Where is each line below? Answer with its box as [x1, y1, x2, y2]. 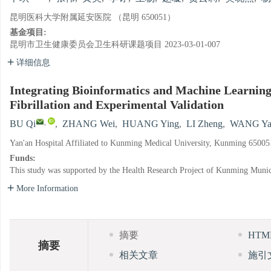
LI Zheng [186, 119, 223, 130]
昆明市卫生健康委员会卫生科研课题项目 [10, 40, 162, 50]
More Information [16, 184, 78, 194]
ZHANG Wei [62, 119, 115, 130]
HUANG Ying [122, 119, 179, 130]
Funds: [10, 154, 38, 163]
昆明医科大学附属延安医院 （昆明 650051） [10, 13, 175, 22]
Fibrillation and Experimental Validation [10, 99, 224, 113]
